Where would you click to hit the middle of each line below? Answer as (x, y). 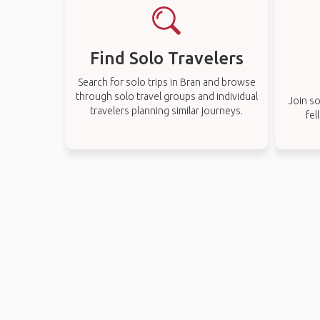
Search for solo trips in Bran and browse (166, 82)
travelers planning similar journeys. (167, 111)
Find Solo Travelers (166, 58)
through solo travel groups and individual (166, 96)
